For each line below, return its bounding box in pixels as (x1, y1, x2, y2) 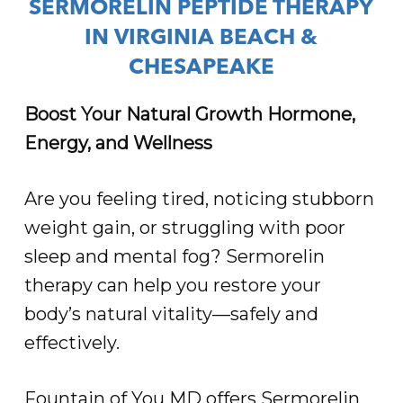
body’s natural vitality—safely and (23, 303, 318, 326)
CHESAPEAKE (128, 58, 274, 80)
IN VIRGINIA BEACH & (85, 28, 318, 50)
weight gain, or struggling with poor (23, 217, 345, 239)
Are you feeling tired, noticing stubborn (23, 188, 374, 210)
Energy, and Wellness (23, 132, 212, 155)
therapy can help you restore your (23, 274, 321, 297)
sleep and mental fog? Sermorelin (23, 246, 325, 268)
